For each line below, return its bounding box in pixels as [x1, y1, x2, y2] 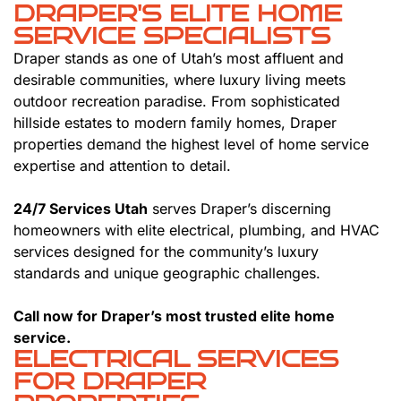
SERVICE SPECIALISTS [13, 21, 330, 49]
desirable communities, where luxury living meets [13, 70, 346, 89]
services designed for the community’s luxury [13, 242, 319, 260]
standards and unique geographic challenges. [13, 263, 320, 282]
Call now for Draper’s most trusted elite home [13, 306, 335, 325]
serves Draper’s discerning [148, 199, 331, 218]
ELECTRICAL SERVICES [13, 345, 338, 372]
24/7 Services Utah [13, 199, 148, 218]
